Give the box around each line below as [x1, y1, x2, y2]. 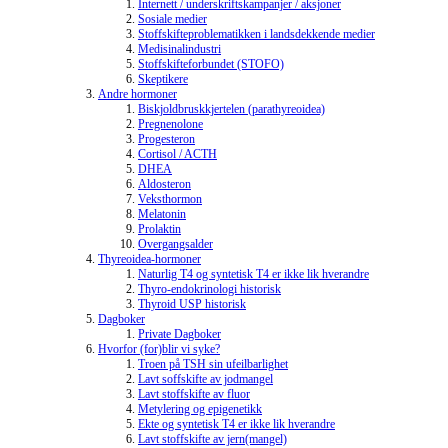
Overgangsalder [138, 236, 213, 251]
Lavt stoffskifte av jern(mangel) [138, 431, 287, 446]
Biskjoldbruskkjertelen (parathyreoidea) [138, 101, 325, 116]
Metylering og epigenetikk [138, 401, 262, 416]
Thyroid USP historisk [138, 296, 246, 311]
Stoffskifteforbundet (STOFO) [138, 56, 284, 71]
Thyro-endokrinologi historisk [138, 281, 281, 296]
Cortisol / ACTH [138, 146, 217, 161]
